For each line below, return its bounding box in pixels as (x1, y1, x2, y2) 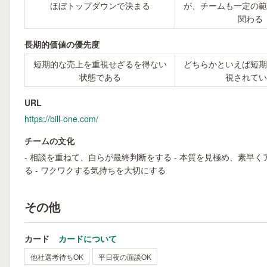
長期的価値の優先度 (24, 38, 100, 50)
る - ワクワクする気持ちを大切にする (24, 164, 166, 176)
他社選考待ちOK (30, 252, 83, 262)
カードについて (58, 232, 117, 244)
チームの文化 (24, 135, 74, 147)
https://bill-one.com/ (24, 113, 98, 125)
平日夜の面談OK (98, 252, 151, 262)
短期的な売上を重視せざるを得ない (33, 58, 167, 70)
